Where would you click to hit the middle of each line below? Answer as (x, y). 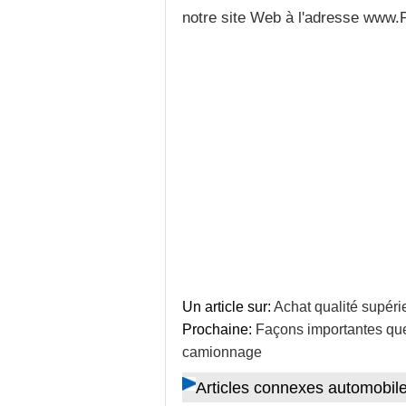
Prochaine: (218, 329)
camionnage (222, 352)
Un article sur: (227, 307)
